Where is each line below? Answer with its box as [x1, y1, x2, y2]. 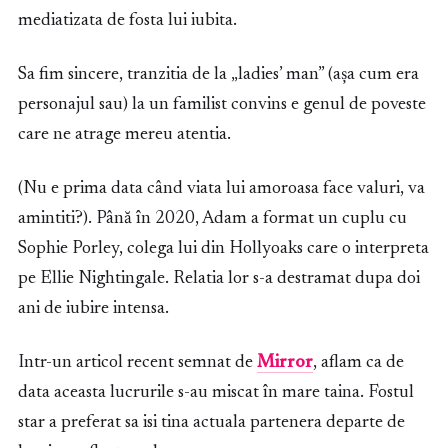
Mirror [257, 353, 313, 372]
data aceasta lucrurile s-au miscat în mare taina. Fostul [18, 383, 414, 402]
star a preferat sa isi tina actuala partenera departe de [18, 413, 405, 432]
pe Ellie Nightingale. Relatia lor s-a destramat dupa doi [18, 269, 420, 288]
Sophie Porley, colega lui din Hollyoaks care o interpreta [18, 239, 429, 258]
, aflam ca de [313, 353, 404, 372]
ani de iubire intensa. [18, 299, 169, 318]
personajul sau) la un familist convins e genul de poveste [18, 95, 426, 114]
